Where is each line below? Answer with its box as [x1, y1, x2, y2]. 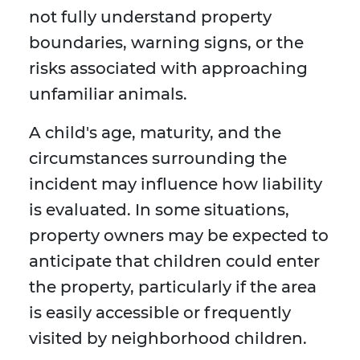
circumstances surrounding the [29, 149, 287, 169]
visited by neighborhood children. [29, 329, 307, 349]
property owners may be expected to [29, 226, 329, 246]
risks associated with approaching [29, 59, 308, 79]
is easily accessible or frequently [29, 303, 291, 323]
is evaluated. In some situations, [29, 200, 289, 220]
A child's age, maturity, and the [29, 123, 281, 143]
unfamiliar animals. [29, 84, 187, 104]
